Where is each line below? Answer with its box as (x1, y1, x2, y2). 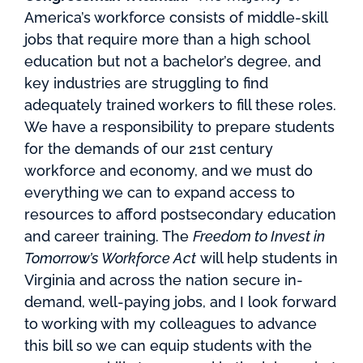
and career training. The (24, 228, 193, 245)
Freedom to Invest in (193, 228, 325, 245)
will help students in (196, 250, 338, 267)
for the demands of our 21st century (24, 140, 273, 157)
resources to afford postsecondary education (24, 206, 336, 223)
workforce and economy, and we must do (24, 162, 313, 179)
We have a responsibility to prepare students (24, 118, 335, 135)
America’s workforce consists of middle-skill (24, 9, 327, 26)
